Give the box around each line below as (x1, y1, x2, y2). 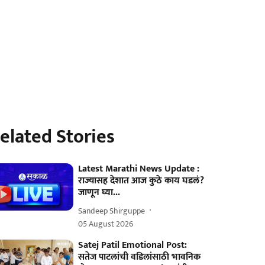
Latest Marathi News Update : (78, 161, 200, 177)
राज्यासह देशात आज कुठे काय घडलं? (78, 173, 205, 189)
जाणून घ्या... (78, 185, 121, 201)
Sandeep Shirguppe (78, 203, 146, 218)
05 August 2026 (78, 217, 134, 231)
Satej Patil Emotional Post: (78, 237, 188, 253)
